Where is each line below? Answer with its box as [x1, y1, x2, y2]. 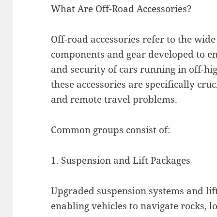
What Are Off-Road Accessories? [51, 2, 192, 15]
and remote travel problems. [51, 93, 178, 106]
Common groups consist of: [51, 123, 170, 136]
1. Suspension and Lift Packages [51, 154, 191, 167]
